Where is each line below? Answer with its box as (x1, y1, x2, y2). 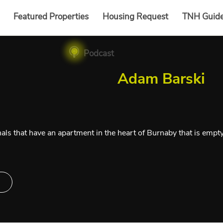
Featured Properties (13, 11, 89, 23)
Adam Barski (117, 69, 205, 90)
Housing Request (102, 11, 168, 23)
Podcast (83, 48, 114, 60)
